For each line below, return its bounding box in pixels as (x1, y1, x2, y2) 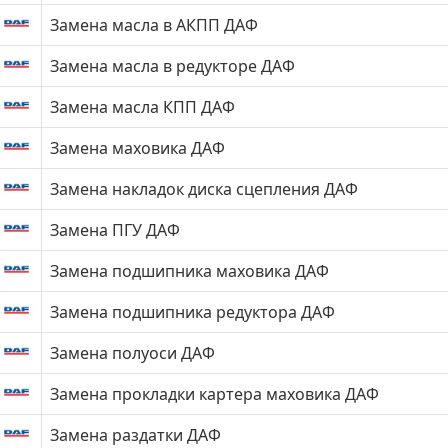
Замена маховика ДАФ (50, 137, 225, 159)
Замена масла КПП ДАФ (50, 96, 235, 118)
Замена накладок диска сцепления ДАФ (50, 178, 358, 200)
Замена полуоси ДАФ (50, 342, 215, 364)
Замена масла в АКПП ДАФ (50, 14, 258, 36)
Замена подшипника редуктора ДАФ (50, 301, 335, 323)
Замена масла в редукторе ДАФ (50, 55, 295, 77)
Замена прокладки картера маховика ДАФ (50, 383, 379, 405)
